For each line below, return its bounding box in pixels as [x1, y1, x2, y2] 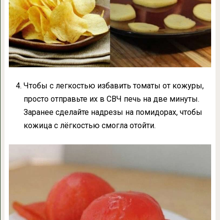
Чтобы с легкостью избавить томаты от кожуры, [23, 81, 204, 90]
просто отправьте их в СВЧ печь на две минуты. [23, 94, 199, 104]
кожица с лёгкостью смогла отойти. [23, 120, 156, 130]
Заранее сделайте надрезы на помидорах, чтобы [23, 107, 202, 117]
